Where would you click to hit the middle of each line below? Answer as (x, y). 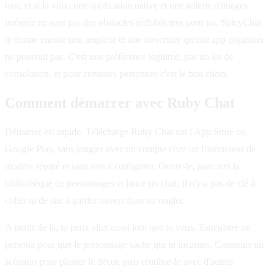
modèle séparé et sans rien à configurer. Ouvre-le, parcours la (122, 166)
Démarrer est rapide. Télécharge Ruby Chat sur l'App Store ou (125, 131)
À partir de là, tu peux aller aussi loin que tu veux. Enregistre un (128, 227)
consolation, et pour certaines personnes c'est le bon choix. (117, 73)
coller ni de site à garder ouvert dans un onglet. (95, 200)
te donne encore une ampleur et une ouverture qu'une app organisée (135, 39)
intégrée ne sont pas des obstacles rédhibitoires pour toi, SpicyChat (133, 22)
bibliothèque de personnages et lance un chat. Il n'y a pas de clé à (130, 183)
